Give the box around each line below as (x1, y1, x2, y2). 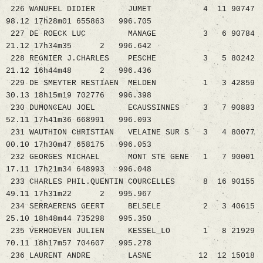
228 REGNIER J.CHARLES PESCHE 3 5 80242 (6, 54, 255, 63)
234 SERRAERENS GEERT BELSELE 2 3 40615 (6, 202, 255, 211)
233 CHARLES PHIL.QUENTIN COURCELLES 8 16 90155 (6, 177, 255, 187)
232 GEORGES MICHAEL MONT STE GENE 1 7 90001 (6, 153, 255, 162)
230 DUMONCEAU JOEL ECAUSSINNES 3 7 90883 (6, 103, 255, 113)
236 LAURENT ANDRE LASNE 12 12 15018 (6, 251, 255, 261)
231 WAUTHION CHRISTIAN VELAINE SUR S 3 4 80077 (6, 128, 255, 137)
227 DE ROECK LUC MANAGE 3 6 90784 (6, 29, 255, 39)
